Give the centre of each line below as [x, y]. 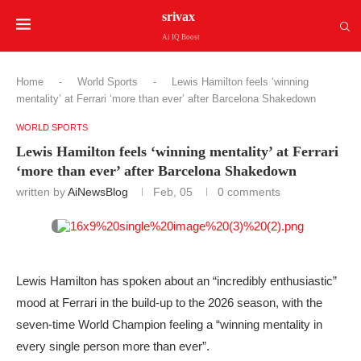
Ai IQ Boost [180, 37]
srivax [178, 16]
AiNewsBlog [98, 192]
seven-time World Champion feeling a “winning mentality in [169, 324]
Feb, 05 [173, 192]
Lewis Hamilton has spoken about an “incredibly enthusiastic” [176, 281]
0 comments [249, 192]
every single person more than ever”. [113, 346]
